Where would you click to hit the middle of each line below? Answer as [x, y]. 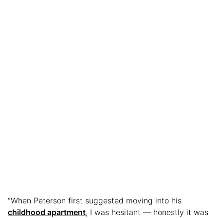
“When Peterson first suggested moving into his [95, 200]
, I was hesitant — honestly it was [147, 212]
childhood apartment [47, 212]
